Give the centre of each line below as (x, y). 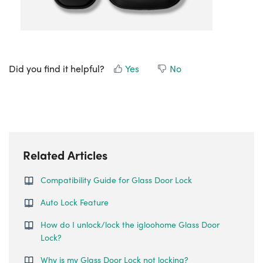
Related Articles (65, 155)
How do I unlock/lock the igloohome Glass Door (130, 224)
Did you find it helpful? (57, 68)
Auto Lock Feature (75, 202)
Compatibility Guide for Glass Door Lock (116, 180)
